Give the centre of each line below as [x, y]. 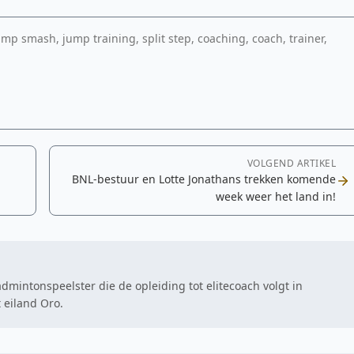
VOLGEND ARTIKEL [291, 163]
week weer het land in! [276, 196]
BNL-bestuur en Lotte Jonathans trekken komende [204, 179]
